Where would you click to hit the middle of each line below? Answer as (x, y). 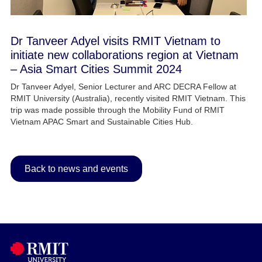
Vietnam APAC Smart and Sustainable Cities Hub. (101, 121)
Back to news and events (76, 168)
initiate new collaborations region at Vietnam (124, 55)
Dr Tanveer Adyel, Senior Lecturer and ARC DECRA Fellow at (123, 86)
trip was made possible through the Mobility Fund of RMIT (117, 110)
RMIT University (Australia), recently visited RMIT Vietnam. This (128, 98)
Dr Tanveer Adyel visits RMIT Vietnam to (115, 41)
